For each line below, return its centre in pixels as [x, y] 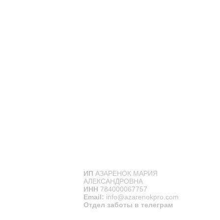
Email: [94, 197]
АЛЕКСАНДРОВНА [113, 181]
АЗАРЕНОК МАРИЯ [125, 173]
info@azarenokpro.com [142, 197]
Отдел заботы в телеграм [128, 205]
